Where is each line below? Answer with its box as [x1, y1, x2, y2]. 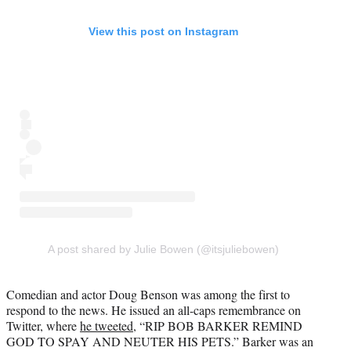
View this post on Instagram [88, 24, 238, 38]
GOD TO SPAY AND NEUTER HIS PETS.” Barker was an [6, 332, 313, 349]
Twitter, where [6, 317, 80, 334]
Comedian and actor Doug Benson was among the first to [6, 285, 290, 302]
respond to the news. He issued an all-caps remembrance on [6, 301, 301, 318]
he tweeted [80, 317, 133, 334]
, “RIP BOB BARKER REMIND [133, 317, 302, 334]
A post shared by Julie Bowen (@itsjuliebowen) [47, 242, 279, 255]
